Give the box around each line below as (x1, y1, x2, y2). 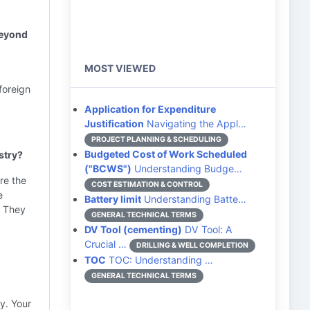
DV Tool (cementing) (84, 224, 182, 235)
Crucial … (84, 238, 127, 250)
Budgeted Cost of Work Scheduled (84, 148, 247, 160)
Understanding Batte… (141, 193, 246, 205)
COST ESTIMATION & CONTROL (91, 180, 203, 189)
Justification (84, 118, 144, 129)
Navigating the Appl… (144, 118, 246, 129)
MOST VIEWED (84, 62, 156, 74)
